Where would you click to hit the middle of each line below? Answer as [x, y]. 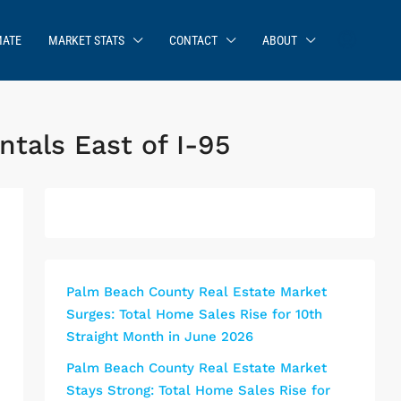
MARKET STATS [86, 40]
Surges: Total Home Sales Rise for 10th [194, 314]
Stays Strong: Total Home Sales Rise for [198, 390]
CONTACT [193, 40]
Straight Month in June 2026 [160, 337]
